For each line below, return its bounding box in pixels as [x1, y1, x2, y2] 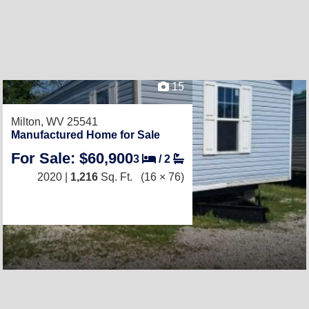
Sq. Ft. [98, 171, 132, 183]
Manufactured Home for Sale [11, 129, 160, 141]
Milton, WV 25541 [11, 116, 98, 128]
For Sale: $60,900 [11, 150, 133, 167]
